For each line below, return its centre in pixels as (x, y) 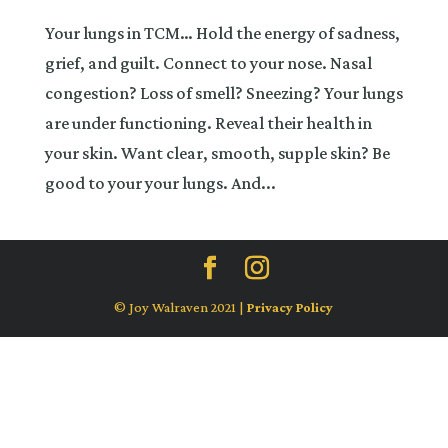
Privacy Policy (290, 306)
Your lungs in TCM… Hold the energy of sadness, (222, 32)
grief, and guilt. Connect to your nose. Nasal (208, 62)
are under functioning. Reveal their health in (208, 122)
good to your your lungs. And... (160, 182)
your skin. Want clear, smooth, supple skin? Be (217, 152)
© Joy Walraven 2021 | (181, 306)
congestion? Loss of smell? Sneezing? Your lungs (223, 92)
